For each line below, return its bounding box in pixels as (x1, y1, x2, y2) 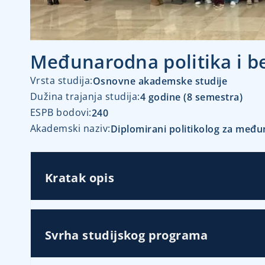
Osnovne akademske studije (92, 75, 228, 88)
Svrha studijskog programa (44, 227, 208, 244)
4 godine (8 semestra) (140, 91, 243, 104)
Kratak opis (44, 170, 115, 186)
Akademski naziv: (30, 122, 111, 135)
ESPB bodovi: (30, 106, 92, 119)
